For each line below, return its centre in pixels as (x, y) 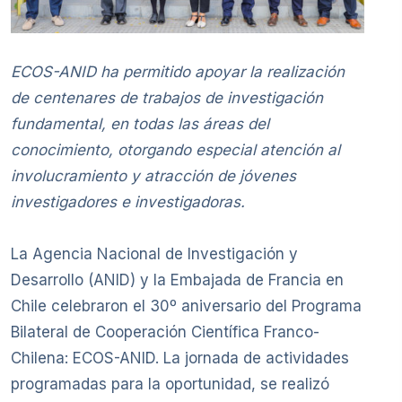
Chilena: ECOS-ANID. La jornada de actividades (180, 358)
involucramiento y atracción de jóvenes (153, 176)
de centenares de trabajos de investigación (167, 98)
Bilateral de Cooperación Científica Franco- (165, 332)
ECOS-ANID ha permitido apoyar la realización (178, 72)
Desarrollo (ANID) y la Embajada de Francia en (177, 280)
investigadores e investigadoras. (128, 202)
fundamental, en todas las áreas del (140, 124)
